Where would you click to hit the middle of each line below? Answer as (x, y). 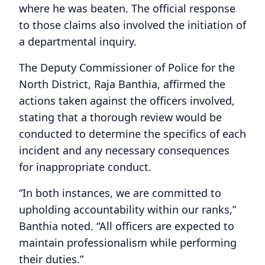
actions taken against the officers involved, (127, 100)
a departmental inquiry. (78, 41)
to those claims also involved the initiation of (132, 25)
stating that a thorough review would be (120, 117)
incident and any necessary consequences (124, 150)
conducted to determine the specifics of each (132, 133)
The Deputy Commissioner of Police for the (127, 67)
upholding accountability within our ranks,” (127, 209)
